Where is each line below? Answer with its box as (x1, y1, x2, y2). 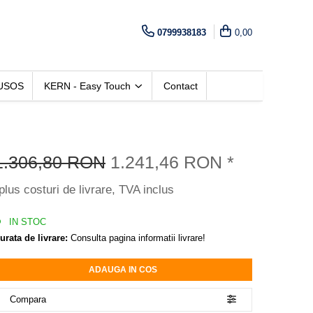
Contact (163, 80, 198, 92)
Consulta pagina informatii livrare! (68, 232, 205, 243)
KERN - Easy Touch (44, 80, 133, 92)
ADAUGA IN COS (89, 264, 157, 275)
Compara (10, 293, 46, 305)
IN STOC (6, 216, 46, 227)
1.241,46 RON (110, 152, 227, 172)
